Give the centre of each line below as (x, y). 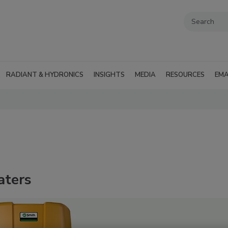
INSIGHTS (109, 75)
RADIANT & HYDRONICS (45, 75)
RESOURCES (185, 75)
